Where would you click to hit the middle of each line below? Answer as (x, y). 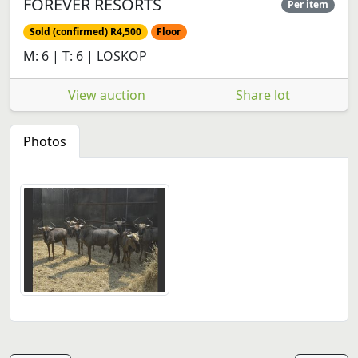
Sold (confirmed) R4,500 (85, 31)
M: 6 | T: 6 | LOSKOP (85, 56)
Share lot (263, 95)
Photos (45, 141)
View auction (107, 95)
